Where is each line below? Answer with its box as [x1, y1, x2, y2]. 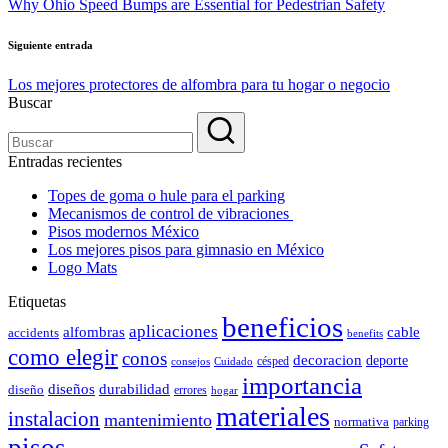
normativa [334, 413, 389, 429]
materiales [216, 400, 330, 432]
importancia [242, 370, 362, 400]
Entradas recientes [8, 152, 122, 170]
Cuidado [214, 355, 253, 367]
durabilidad [99, 379, 170, 397]
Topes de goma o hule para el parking [48, 186, 285, 204]
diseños [48, 380, 95, 397]
